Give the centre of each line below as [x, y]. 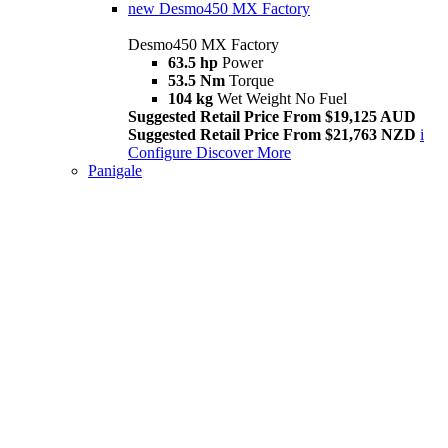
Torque [251, 81]
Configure [162, 153]
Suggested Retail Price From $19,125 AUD [272, 117]
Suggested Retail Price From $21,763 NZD [272, 135]
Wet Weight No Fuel [282, 99]
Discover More [243, 153]
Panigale [115, 171]
